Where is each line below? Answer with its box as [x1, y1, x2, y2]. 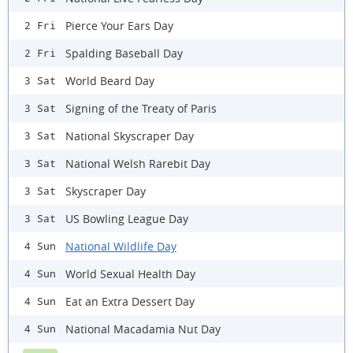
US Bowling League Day [65, 210, 188, 226]
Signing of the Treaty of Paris [65, 100, 217, 116]
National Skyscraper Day [65, 128, 194, 143]
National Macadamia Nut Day [65, 321, 221, 336]
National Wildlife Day [65, 238, 176, 254]
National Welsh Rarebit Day [65, 155, 210, 171]
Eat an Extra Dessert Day [65, 293, 195, 309]
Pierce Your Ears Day [65, 17, 173, 33]
